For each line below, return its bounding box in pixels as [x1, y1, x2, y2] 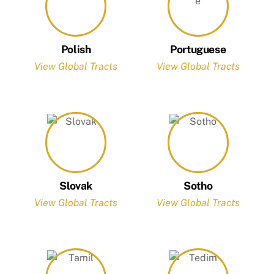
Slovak [59, 179, 93, 192]
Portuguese [169, 42, 226, 56]
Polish [61, 42, 91, 56]
